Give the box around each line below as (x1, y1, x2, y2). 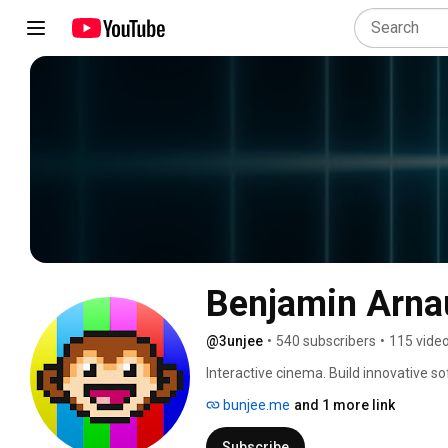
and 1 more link (294, 396, 395, 413)
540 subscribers (276, 332, 376, 349)
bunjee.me (220, 396, 290, 413)
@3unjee (206, 332, 263, 349)
